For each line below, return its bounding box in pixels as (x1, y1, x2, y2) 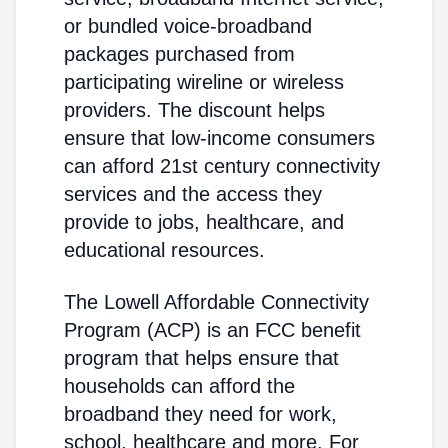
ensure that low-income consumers (64, 127, 375, 149)
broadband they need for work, (64, 403, 337, 425)
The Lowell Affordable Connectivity (64, 291, 369, 313)
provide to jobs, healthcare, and (64, 211, 344, 233)
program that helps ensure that (64, 347, 339, 369)
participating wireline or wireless (64, 71, 344, 93)
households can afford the (64, 375, 295, 397)
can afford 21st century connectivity (64, 155, 380, 177)
